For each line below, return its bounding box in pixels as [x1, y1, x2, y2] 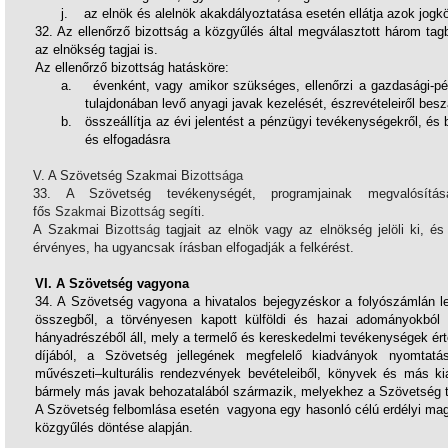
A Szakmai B [33, 222, 114, 237]
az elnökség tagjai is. [35, 42, 158, 57]
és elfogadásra [85, 132, 170, 147]
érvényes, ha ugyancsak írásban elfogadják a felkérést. [33, 240, 355, 255]
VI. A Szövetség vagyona [35, 276, 189, 291]
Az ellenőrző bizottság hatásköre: [35, 60, 229, 75]
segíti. [165, 204, 206, 219]
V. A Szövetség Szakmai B [33, 168, 191, 183]
